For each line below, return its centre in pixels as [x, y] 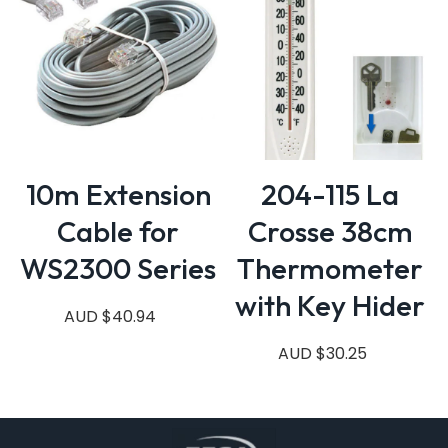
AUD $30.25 [322, 353]
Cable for [118, 231]
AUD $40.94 [110, 316]
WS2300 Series [118, 268]
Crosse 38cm [330, 231]
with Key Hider [330, 305]
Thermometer [330, 268]
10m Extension [118, 194]
